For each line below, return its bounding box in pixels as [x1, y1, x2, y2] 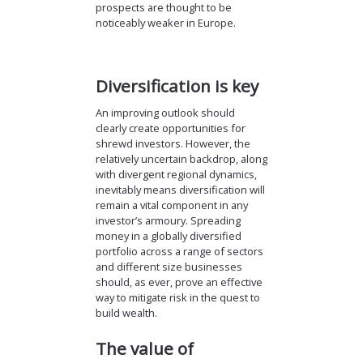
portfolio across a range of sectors [95, 243, 263, 258]
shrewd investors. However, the [95, 135, 250, 151]
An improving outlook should [95, 105, 235, 120]
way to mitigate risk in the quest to [95, 289, 260, 305]
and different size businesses [95, 258, 242, 274]
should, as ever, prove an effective [95, 274, 263, 289]
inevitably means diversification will [95, 181, 265, 197]
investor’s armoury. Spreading [95, 212, 241, 228]
